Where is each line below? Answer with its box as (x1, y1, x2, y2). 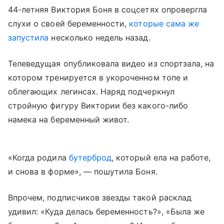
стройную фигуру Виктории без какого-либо (8, 100, 188, 110)
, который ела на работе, (111, 152, 211, 162)
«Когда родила (8, 152, 69, 162)
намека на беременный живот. (8, 114, 129, 124)
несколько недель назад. (48, 32, 150, 42)
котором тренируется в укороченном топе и (8, 72, 188, 82)
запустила (8, 32, 49, 42)
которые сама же (129, 18, 199, 28)
